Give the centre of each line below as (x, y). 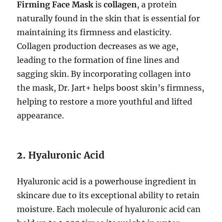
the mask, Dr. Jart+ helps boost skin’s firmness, (111, 88)
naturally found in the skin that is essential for (109, 19)
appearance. (41, 116)
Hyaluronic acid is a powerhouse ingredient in (107, 182)
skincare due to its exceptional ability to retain (109, 195)
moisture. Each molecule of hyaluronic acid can (109, 209)
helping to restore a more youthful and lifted (105, 102)
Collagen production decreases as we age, (98, 46)
